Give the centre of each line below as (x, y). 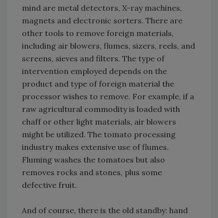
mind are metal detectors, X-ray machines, (102, 8)
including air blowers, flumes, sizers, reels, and (109, 46)
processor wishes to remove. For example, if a (108, 97)
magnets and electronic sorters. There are (102, 21)
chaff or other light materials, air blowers (99, 122)
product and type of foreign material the (98, 84)
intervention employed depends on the (94, 71)
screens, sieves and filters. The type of (93, 59)
